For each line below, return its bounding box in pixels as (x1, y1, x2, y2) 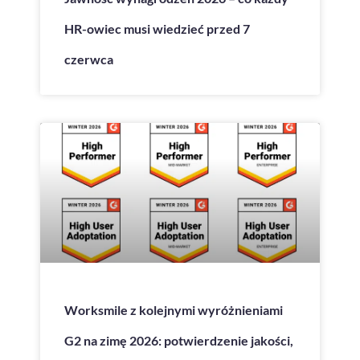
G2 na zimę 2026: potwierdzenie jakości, (64, 332, 293, 348)
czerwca (64, 51, 113, 67)
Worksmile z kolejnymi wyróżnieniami (64, 301, 283, 317)
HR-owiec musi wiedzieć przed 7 (64, 20, 250, 36)
